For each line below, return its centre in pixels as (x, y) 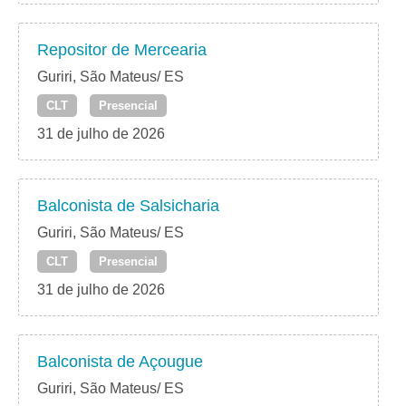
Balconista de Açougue (120, 362)
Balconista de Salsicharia (128, 206)
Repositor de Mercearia (122, 50)
